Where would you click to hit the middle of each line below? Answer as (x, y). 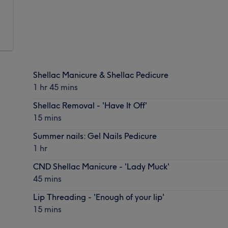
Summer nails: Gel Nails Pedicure (95, 136)
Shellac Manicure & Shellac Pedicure (101, 75)
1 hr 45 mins (56, 87)
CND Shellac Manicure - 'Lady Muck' (102, 166)
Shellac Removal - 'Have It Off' (90, 105)
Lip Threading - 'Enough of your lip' (99, 197)
